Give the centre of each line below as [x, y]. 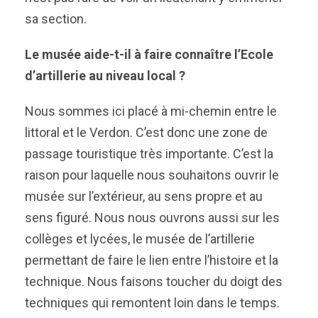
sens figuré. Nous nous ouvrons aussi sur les [152, 218]
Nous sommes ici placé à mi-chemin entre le [151, 111]
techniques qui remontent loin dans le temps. [152, 303]
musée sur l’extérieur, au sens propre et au [144, 196]
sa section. [56, 19]
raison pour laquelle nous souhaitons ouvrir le [152, 175]
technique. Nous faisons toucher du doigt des [154, 281]
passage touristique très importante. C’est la [149, 154]
